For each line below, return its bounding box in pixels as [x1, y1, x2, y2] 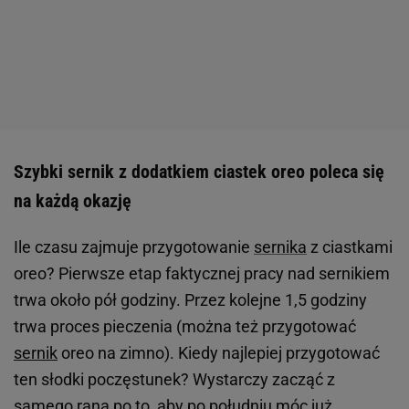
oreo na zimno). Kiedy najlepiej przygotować [58, 343, 380, 363]
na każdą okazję [14, 190, 136, 213]
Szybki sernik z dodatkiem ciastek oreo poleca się [14, 161, 384, 184]
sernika [254, 237, 307, 257]
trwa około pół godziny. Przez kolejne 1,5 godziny [14, 290, 367, 310]
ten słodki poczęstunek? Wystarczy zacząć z [14, 370, 335, 390]
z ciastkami [307, 237, 393, 257]
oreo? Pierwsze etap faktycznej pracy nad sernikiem [14, 264, 390, 284]
